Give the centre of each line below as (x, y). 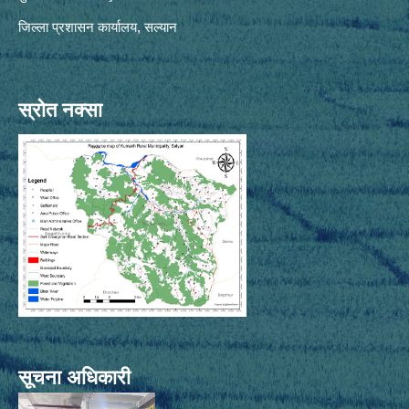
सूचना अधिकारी (74, 378)
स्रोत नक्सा (60, 110)
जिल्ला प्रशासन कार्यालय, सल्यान (100, 27)
